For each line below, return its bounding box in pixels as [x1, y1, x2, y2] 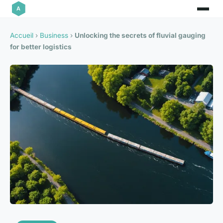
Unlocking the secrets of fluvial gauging [75, 31, 206, 40]
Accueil [10, 31, 33, 40]
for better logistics [10, 43, 72, 51]
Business [40, 31, 68, 40]
